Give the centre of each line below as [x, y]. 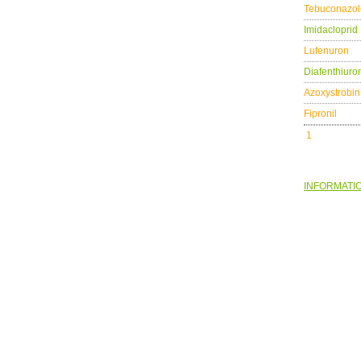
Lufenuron [326, 51]
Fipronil [320, 114]
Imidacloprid [331, 30]
